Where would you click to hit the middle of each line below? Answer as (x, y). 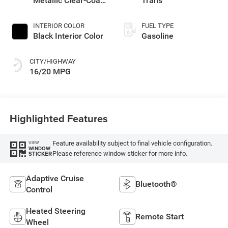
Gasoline (158, 36)
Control (39, 189)
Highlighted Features (59, 118)
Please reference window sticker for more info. (120, 153)
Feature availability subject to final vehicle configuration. (132, 143)
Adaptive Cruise (55, 178)
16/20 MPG (50, 72)
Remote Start (160, 216)
